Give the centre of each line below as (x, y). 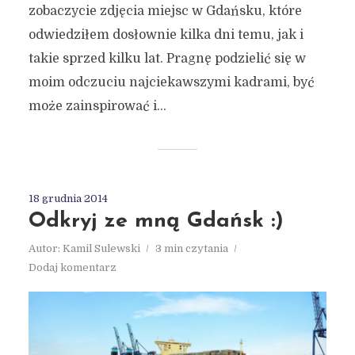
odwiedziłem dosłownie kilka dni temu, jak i (166, 35)
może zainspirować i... (97, 107)
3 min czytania (191, 249)
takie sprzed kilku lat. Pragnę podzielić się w (167, 59)
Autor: (45, 249)
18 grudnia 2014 (68, 199)
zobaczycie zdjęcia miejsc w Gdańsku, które (165, 11)
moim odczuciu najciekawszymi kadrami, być (171, 83)
